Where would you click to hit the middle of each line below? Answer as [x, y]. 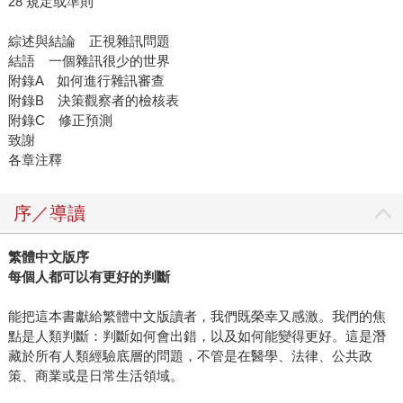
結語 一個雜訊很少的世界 [89, 61]
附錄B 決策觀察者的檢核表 [93, 101]
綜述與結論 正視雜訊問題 [89, 41]
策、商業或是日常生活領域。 [95, 376]
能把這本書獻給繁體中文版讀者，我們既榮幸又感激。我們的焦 [197, 317]
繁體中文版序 [48, 257]
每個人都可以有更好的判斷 [89, 277]
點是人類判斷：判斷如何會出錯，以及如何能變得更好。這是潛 [197, 336]
